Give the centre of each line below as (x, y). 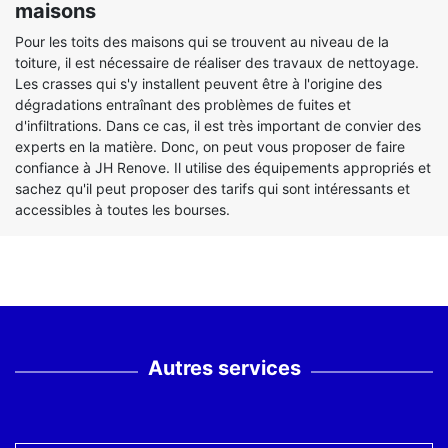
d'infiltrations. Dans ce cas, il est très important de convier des (218, 125)
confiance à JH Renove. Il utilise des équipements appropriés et (223, 167)
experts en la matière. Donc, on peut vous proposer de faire (210, 146)
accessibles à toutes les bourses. (122, 209)
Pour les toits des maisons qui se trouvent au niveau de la (202, 41)
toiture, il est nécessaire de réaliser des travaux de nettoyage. (217, 62)
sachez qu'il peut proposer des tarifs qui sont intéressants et (212, 188)
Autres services (224, 368)
